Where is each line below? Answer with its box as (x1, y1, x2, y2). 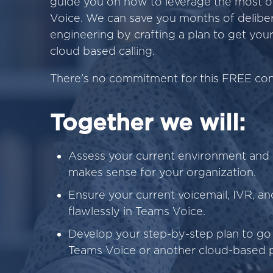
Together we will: (50, 108, 245, 136)
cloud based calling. (50, 44, 155, 57)
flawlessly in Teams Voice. (68, 205, 205, 218)
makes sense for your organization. (68, 166, 256, 179)
